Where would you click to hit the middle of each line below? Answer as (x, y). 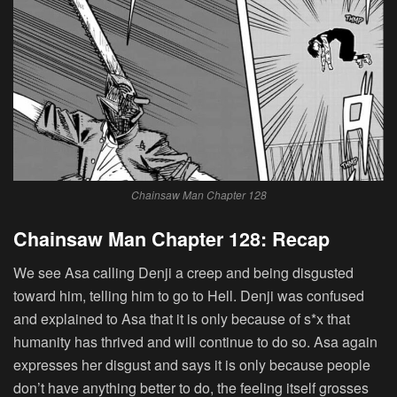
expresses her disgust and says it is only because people (192, 365)
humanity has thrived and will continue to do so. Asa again (195, 342)
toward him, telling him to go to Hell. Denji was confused (189, 296)
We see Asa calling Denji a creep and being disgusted (183, 273)
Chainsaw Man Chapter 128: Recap (171, 238)
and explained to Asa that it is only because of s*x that (182, 319)
